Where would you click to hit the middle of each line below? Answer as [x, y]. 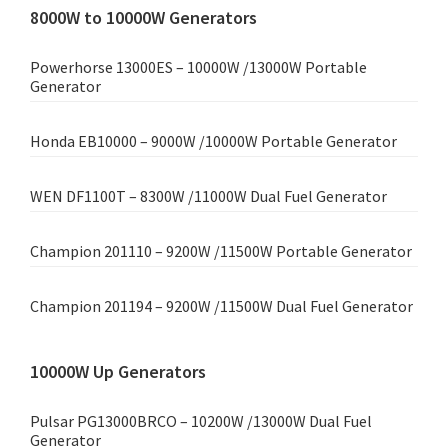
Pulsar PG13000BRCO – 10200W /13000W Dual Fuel [201, 421]
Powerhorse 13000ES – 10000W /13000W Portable [198, 67]
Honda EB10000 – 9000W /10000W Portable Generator [213, 141]
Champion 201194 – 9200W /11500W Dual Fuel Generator [221, 306]
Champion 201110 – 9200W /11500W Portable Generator [221, 251]
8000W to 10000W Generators [143, 18]
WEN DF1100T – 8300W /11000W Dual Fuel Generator [208, 196]
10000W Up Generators [118, 372]
